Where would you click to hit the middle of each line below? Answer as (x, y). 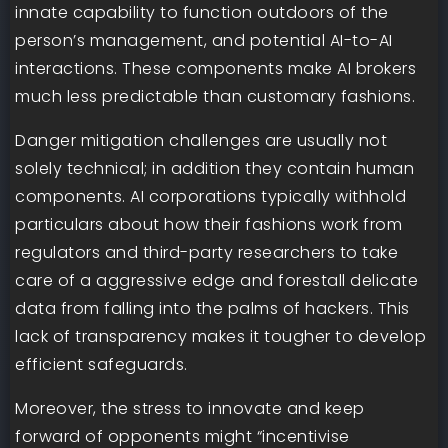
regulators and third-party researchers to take (206, 252)
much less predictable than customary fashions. (215, 96)
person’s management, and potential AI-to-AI (204, 40)
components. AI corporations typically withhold (210, 196)
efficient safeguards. (101, 364)
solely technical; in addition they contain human (214, 168)
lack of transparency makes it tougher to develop (220, 336)
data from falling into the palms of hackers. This (212, 308)
